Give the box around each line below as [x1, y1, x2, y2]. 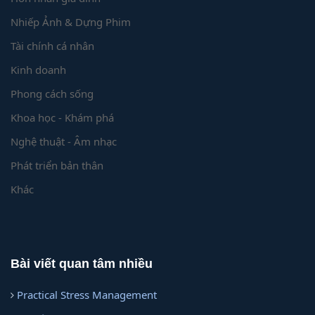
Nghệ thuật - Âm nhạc [11, 134, 117, 148]
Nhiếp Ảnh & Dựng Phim [11, 14, 131, 29]
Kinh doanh [11, 62, 66, 77]
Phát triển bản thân [11, 157, 103, 172]
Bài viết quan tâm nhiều [11, 257, 153, 271]
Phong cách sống [11, 86, 94, 101]
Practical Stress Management [17, 288, 157, 302]
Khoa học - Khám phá [11, 110, 114, 124]
